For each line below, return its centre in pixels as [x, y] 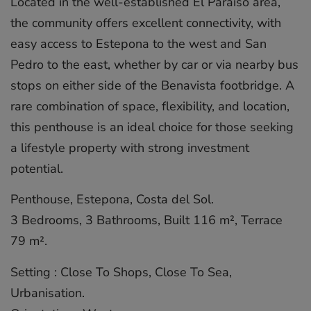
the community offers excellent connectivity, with [146, 23]
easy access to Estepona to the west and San [138, 43]
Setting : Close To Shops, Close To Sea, [121, 272]
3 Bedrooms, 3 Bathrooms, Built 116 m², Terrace [146, 220]
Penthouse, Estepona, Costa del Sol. [112, 200]
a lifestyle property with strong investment [130, 148]
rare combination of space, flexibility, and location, [150, 106]
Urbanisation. [48, 293]
